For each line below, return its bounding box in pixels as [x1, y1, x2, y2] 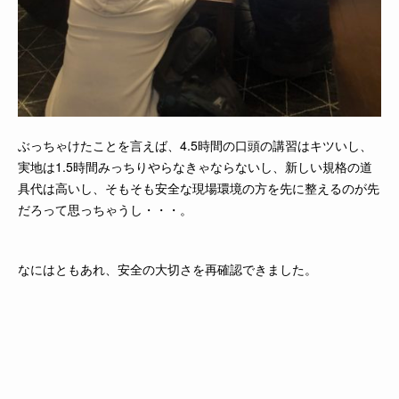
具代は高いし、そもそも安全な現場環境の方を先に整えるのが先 [18, 178, 379, 197]
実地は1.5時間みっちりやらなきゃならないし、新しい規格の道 [18, 157, 372, 175]
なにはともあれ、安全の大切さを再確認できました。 [18, 259, 317, 278]
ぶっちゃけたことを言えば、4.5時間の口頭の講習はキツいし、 [18, 135, 372, 154]
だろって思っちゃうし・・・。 [18, 199, 192, 218]
